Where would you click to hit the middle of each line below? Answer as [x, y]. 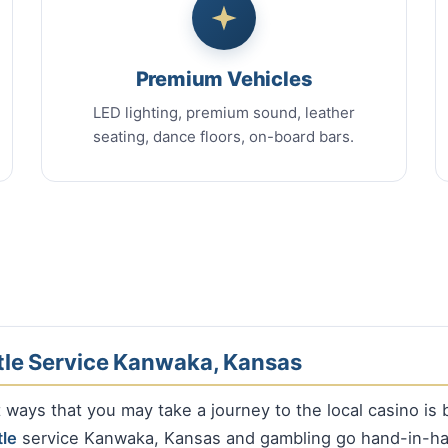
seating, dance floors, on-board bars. [224, 137]
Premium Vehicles [224, 79]
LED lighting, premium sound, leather [223, 113]
